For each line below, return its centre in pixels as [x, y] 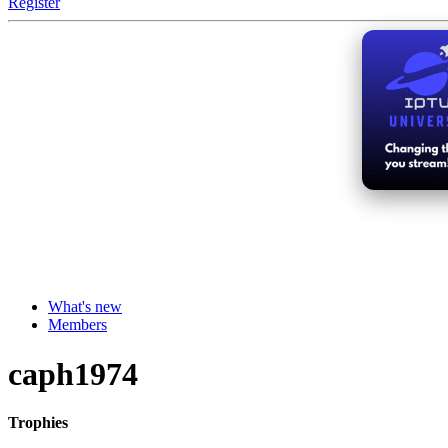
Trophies [38, 423]
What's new [85, 307]
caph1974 [73, 373]
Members [77, 325]
